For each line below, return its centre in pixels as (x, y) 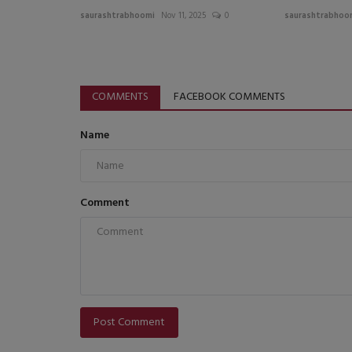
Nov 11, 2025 (183, 16)
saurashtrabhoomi (117, 16)
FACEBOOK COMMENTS (229, 97)
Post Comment (129, 323)
